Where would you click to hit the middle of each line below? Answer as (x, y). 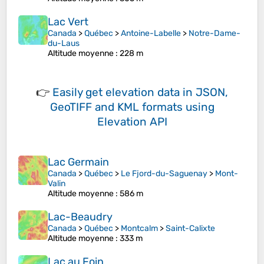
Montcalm (139, 229)
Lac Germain (78, 162)
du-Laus (64, 44)
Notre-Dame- (214, 34)
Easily (69, 93)
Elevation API (132, 122)
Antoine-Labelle (151, 34)
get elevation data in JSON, (157, 93)
